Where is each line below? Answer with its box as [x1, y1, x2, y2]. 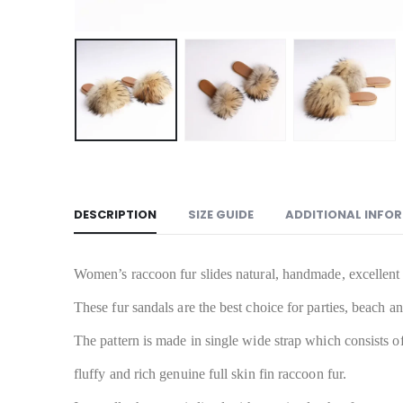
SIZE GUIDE [188, 206, 254, 224]
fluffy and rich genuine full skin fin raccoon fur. [74, 366, 346, 381]
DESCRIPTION [74, 206, 157, 224]
